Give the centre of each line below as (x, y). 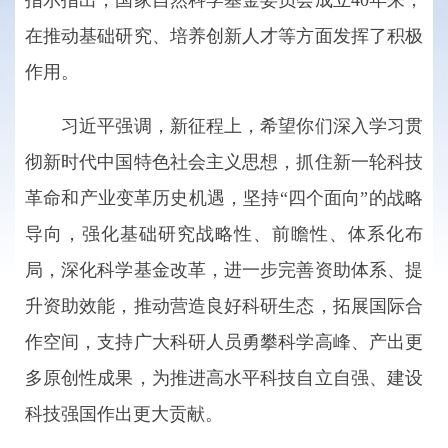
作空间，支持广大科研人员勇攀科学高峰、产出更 (224, 342)
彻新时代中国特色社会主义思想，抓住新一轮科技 (224, 162)
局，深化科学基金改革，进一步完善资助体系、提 (224, 270)
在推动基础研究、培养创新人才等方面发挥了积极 (224, 36)
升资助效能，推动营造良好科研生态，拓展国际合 (224, 306)
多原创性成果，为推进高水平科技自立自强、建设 (224, 378)
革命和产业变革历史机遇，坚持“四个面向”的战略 (224, 198)
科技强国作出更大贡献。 (124, 414)
